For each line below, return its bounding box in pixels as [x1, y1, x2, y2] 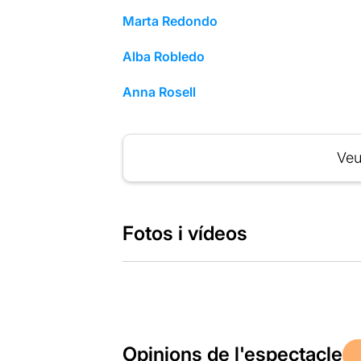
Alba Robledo [122, 48, 205, 64]
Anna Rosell [122, 83, 196, 100]
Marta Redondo [122, 12, 218, 29]
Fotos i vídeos [122, 221, 247, 245]
